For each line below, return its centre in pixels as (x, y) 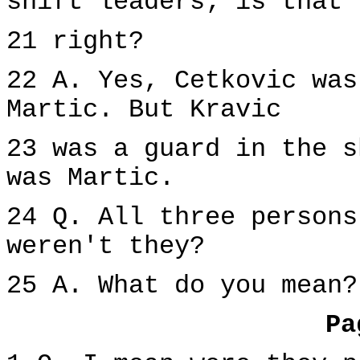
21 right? (75, 42)
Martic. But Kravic (144, 110)
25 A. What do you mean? (182, 286)
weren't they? (106, 247)
